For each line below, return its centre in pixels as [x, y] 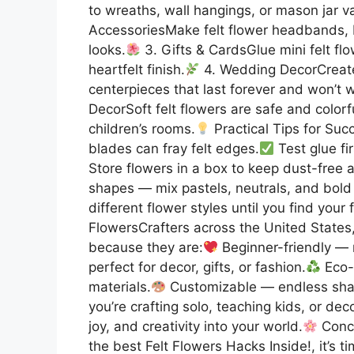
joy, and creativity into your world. [196, 326]
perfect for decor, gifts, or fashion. [197, 267]
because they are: [146, 247]
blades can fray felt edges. [174, 148]
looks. [107, 49]
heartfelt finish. [137, 69]
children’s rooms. [142, 128]
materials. [120, 286]
